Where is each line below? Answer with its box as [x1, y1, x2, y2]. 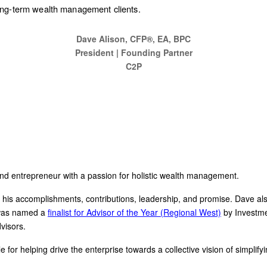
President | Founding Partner [74, 46, 193, 58]
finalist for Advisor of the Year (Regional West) [48, 206, 221, 218]
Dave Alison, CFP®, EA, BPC [76, 33, 191, 45]
